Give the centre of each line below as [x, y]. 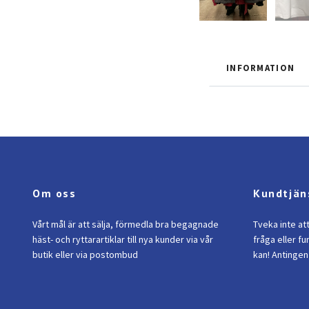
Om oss [54, 193]
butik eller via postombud [85, 254]
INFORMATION [261, 67]
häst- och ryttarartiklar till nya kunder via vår [123, 239]
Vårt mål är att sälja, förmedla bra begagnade [126, 224]
